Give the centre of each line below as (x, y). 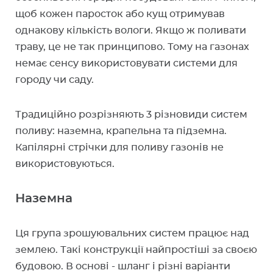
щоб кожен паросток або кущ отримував (120, 14)
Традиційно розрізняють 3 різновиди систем (131, 115)
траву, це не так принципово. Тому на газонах (132, 47)
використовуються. (65, 164)
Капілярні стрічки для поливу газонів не (119, 147)
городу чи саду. (55, 80)
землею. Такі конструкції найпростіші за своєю (136, 250)
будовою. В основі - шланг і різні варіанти (123, 266)
